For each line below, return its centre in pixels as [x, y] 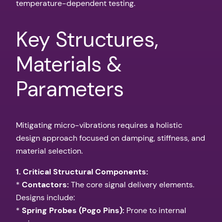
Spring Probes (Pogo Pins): [73, 211]
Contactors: [45, 185]
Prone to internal [155, 211]
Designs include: [45, 198]
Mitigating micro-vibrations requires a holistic [99, 125]
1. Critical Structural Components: [82, 172]
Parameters [70, 89]
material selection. [49, 151]
